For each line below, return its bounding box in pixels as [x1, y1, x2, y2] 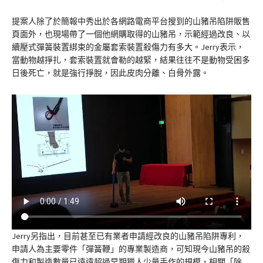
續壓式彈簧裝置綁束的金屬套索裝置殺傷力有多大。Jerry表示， [12, 42, 244, 53]
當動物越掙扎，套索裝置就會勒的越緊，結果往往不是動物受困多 [12, 55, 250, 66]
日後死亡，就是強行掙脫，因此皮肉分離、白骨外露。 [12, 68, 209, 79]
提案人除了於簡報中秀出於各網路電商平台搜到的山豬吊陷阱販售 [12, 16, 250, 27]
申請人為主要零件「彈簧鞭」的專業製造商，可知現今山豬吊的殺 [12, 243, 250, 254]
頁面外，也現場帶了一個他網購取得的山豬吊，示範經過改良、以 [12, 29, 250, 40]
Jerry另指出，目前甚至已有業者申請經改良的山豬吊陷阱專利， [12, 230, 244, 241]
